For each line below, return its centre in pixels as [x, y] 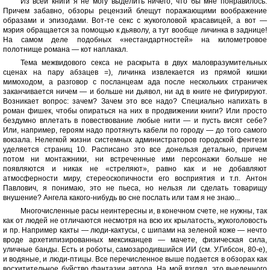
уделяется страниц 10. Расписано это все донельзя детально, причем [135, 149]
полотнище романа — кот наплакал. [65, 49]
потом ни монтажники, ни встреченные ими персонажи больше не [135, 159]
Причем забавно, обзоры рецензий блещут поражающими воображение [135, 11]
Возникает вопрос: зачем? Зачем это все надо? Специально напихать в [135, 101]
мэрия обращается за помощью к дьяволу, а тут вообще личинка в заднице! [135, 30]
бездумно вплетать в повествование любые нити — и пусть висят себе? [135, 121]
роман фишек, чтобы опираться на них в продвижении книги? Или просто [135, 111]
